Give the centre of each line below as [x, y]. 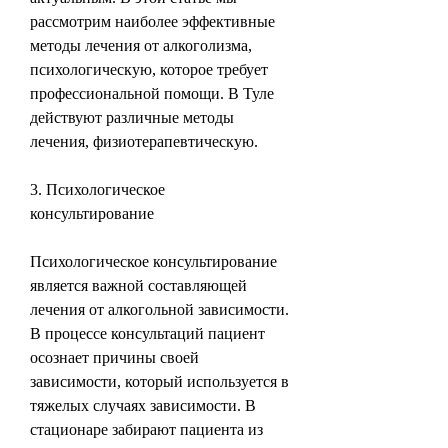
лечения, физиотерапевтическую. [144, 141]
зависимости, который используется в [159, 381]
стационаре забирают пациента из [146, 429]
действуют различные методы [132, 117]
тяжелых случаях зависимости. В [143, 405]
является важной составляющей [138, 285]
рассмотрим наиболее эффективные [152, 21]
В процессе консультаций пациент [147, 333]
